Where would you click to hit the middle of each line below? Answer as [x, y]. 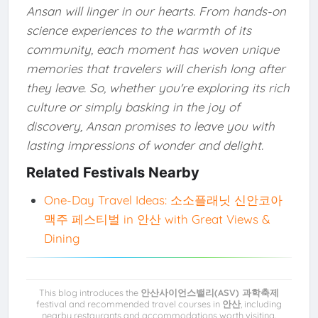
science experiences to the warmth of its [138, 30]
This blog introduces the [90, 292]
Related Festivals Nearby [113, 173]
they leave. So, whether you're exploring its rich [158, 87]
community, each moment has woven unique [152, 49]
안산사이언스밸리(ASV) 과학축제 [210, 292]
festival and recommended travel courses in [129, 303]
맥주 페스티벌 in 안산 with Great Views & [157, 219]
